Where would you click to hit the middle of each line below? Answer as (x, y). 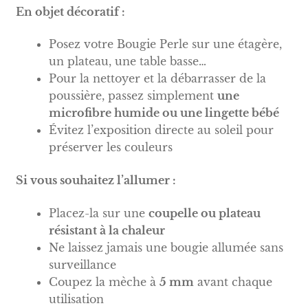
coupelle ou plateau (204, 213)
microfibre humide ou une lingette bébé (164, 113)
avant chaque (233, 282)
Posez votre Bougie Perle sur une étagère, (165, 44)
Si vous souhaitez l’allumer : (96, 180)
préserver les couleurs (110, 147)
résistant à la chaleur (107, 230)
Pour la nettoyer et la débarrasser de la (157, 79)
